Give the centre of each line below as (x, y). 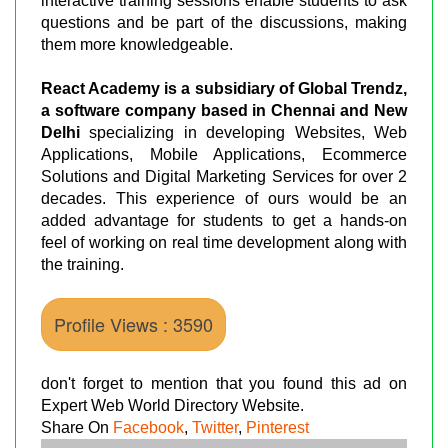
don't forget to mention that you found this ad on (224, 383)
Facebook (148, 427)
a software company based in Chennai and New (224, 110)
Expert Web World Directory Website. (172, 405)
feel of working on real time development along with (224, 242)
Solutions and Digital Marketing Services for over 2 (224, 176)
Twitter (215, 427)
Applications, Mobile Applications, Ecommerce (224, 154)
